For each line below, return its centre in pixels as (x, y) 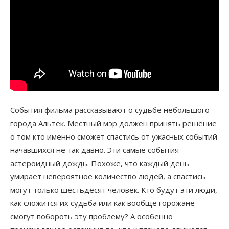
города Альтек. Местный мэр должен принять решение (113, 123)
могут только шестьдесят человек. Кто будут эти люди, (114, 189)
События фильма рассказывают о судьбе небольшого (110, 110)
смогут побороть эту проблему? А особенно (91, 216)
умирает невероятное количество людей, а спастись (108, 176)
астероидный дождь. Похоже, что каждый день (100, 163)
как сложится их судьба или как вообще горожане (102, 203)
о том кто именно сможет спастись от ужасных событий (114, 136)
